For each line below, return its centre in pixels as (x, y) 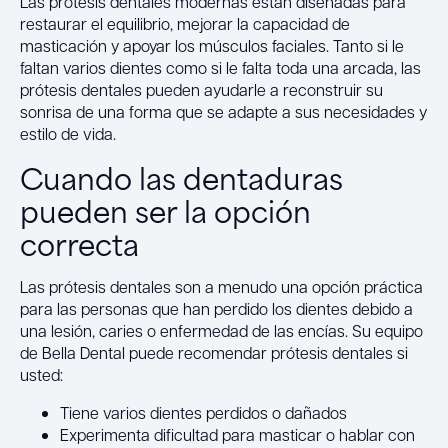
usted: (41, 374)
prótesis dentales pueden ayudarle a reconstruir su (201, 89)
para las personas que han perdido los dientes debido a (216, 308)
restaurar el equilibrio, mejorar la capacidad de (185, 23)
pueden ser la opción (165, 209)
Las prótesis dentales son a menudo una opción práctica (221, 286)
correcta (79, 242)
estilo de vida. (68, 133)
